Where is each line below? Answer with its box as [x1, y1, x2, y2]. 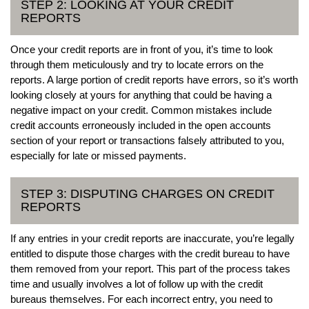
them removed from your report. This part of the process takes [10, 262, 290, 275]
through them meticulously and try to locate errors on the [10, 58, 263, 70]
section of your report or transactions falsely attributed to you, [10, 134, 284, 146]
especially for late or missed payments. [10, 149, 186, 161]
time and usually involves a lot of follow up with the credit [10, 277, 263, 290]
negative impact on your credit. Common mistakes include [10, 103, 272, 116]
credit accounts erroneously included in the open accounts [10, 119, 271, 131]
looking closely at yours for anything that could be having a [10, 88, 272, 101]
